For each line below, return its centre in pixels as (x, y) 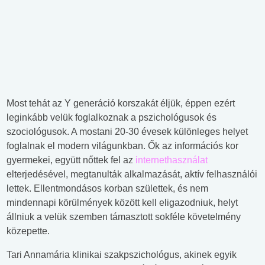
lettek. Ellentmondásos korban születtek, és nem (107, 189)
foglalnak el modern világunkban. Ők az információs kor (122, 146)
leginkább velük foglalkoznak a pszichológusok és (112, 118)
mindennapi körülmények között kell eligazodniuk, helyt (122, 203)
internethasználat (172, 160)
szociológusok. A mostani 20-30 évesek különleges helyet (127, 132)
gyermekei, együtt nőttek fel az (71, 160)
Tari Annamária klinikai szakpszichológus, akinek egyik (122, 255)
